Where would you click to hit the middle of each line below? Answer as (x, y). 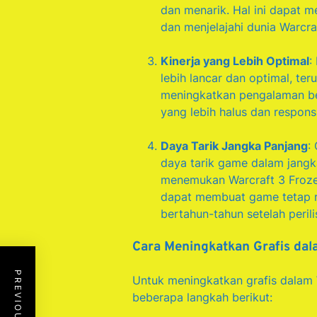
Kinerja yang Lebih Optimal (235, 61)
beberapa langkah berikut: (202, 298)
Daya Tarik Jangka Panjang (234, 146)
